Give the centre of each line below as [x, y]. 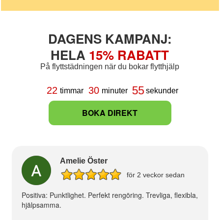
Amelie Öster [83, 161]
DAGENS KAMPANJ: [110, 38]
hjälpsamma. [41, 205]
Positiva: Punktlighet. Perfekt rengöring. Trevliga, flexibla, [110, 195]
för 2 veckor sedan [154, 175]
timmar [71, 90]
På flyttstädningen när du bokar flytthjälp [110, 66]
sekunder [162, 90]
